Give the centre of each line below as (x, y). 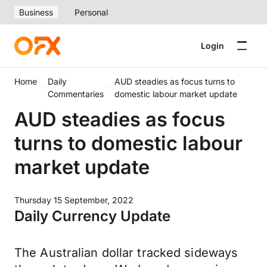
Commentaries (75, 94)
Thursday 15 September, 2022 (74, 200)
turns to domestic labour (128, 143)
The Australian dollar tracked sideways (126, 253)
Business (36, 12)
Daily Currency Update (92, 216)
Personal (91, 12)
